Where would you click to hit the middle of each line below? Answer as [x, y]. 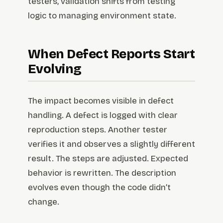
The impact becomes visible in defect [101, 101]
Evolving [55, 69]
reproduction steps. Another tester [98, 130]
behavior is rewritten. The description [102, 173]
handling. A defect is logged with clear [103, 115]
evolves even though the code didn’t [99, 188]
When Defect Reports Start [111, 54]
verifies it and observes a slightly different [111, 144]
